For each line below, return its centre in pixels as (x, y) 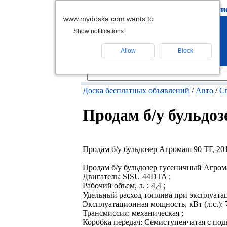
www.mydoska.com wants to (108, 19)
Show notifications (99, 31)
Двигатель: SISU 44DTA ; (127, 176)
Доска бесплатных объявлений (136, 90)
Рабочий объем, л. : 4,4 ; (124, 185)
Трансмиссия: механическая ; (133, 213)
